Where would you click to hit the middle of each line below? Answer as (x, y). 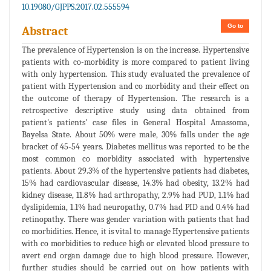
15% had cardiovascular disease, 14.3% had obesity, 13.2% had (135, 183)
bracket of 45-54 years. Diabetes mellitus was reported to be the (135, 146)
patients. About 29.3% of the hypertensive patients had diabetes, (135, 171)
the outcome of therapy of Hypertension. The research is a (135, 98)
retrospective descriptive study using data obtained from (135, 110)
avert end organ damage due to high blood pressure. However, (135, 255)
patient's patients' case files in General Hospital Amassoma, (135, 122)
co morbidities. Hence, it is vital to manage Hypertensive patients (135, 231)
